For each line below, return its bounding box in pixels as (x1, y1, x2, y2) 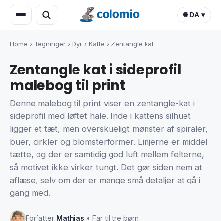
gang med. (10, 188, 50, 198)
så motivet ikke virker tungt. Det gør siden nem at (10, 162, 202, 173)
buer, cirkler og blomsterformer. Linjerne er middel (10, 137, 207, 147)
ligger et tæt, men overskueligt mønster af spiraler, (10, 124, 208, 134)
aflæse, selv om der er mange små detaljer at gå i (10, 175, 200, 185)
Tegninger (34, 40, 66, 48)
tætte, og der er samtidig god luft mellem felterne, (10, 149, 204, 160)
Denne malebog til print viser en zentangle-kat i (10, 98, 195, 109)
